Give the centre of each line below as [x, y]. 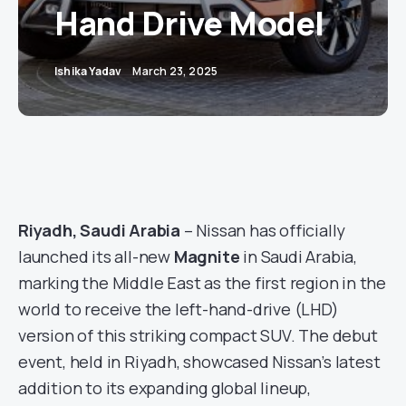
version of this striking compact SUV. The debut [198, 335]
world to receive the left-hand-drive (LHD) [179, 309]
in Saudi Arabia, [299, 256]
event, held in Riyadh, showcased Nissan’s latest [199, 362]
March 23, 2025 [175, 71]
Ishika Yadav [88, 71]
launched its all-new [96, 256]
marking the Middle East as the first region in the [202, 283]
